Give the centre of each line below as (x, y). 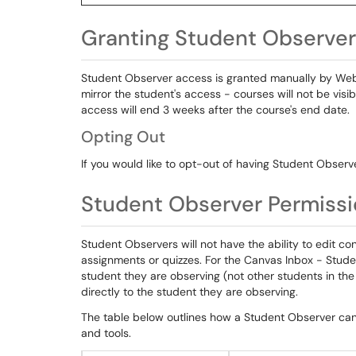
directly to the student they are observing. (191, 292)
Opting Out (123, 137)
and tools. (106, 333)
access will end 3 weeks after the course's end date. (215, 110)
